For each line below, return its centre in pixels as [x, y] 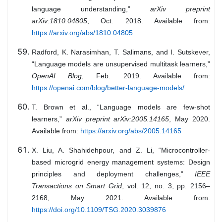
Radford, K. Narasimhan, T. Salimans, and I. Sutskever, [121, 52]
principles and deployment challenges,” [113, 174]
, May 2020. [190, 119]
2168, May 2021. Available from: [121, 198]
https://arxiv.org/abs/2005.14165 [131, 131]
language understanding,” [91, 9]
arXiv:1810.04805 [59, 21]
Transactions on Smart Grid [77, 186]
